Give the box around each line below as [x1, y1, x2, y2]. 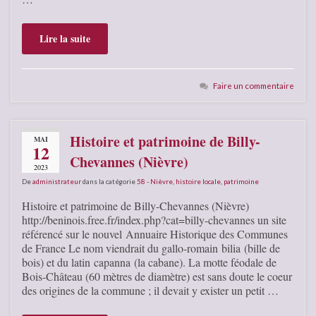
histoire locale [176, 176, 221, 186]
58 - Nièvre [137, 176, 173, 186]
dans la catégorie [81, 176, 137, 186]
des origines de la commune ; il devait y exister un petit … [22, 282, 279, 298]
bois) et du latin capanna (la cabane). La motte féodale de [22, 254, 276, 269]
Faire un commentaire [213, 80, 294, 90]
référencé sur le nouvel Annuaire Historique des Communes [22, 226, 288, 241]
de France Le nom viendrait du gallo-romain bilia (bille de [22, 240, 280, 255]
